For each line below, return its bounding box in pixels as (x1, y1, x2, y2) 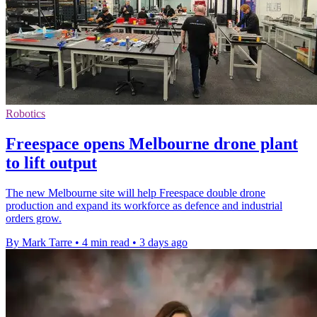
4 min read (82, 236, 129, 248)
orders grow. (6, 212, 62, 224)
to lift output (6, 154, 97, 173)
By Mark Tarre (6, 236, 72, 248)
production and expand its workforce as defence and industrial (6, 199, 282, 212)
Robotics (6, 108, 45, 120)
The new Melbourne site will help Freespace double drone (6, 186, 265, 199)
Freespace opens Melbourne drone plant (6, 134, 298, 154)
